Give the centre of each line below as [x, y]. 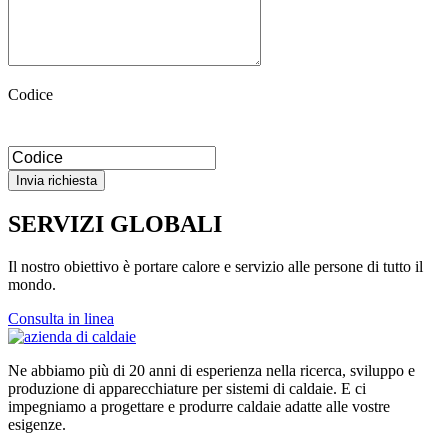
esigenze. [37, 424]
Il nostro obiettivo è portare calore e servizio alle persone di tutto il [215, 266]
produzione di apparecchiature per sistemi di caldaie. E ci [187, 388]
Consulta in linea [61, 318]
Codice [30, 94]
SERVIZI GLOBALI [115, 223]
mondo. [32, 284]
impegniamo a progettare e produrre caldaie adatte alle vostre [199, 406]
